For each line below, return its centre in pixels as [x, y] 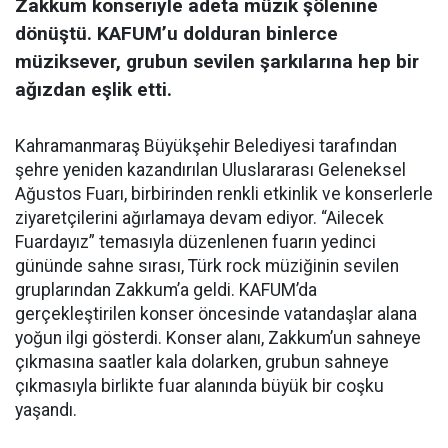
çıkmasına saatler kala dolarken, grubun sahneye [202, 362]
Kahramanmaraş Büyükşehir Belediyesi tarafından [206, 146]
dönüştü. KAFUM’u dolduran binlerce [176, 33]
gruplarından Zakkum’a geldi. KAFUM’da [166, 290]
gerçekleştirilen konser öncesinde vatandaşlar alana [216, 314]
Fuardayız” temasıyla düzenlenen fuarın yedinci [195, 242]
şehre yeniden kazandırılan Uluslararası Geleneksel [210, 170]
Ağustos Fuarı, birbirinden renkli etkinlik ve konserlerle [224, 194]
